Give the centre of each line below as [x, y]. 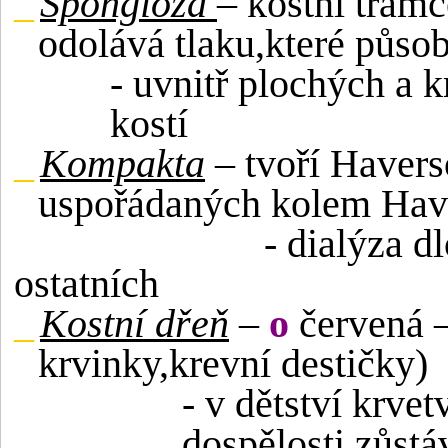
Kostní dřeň [134, 323]
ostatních [86, 283]
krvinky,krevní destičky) [233, 363]
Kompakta [122, 163]
